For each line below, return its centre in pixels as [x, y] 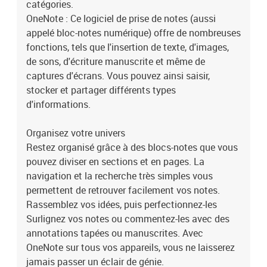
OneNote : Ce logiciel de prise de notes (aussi [121, 18]
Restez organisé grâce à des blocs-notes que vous [132, 147]
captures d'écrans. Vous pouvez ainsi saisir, [118, 76]
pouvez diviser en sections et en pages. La [115, 162]
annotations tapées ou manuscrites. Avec [115, 233]
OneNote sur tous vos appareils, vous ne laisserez [131, 247]
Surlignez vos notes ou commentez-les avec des [128, 219]
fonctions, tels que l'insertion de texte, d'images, [128, 47]
